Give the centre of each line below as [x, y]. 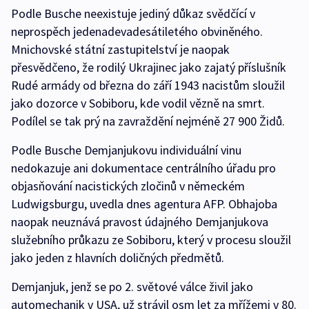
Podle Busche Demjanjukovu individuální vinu [126, 150]
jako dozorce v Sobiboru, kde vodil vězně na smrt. [138, 103]
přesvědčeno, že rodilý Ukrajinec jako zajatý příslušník [149, 68]
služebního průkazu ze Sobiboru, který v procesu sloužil [151, 240]
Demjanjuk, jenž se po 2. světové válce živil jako [132, 287]
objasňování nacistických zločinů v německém [128, 186]
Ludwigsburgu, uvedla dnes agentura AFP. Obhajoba [144, 204]
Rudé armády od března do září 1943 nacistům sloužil [148, 86]
